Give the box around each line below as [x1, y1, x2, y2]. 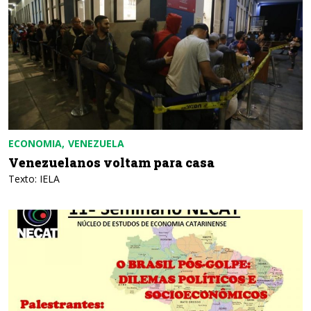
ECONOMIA [8, 137, 62, 150]
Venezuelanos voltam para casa [8, 154, 215, 171]
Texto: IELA [8, 172, 60, 185]
